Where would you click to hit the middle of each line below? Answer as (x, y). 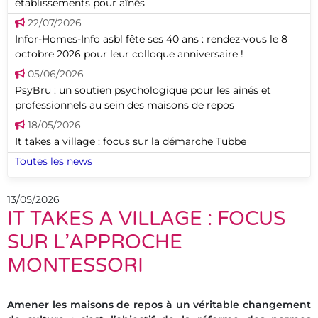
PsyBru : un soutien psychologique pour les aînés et (143, 90)
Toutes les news (54, 161)
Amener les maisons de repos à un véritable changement (159, 305)
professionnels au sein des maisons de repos (125, 105)
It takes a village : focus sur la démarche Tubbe (131, 141)
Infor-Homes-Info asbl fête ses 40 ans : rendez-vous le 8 (151, 39)
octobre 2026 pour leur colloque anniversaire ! (129, 54)
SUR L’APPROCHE (95, 242)
